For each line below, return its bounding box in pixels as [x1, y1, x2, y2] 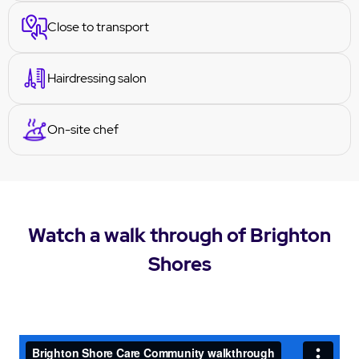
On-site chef [47, 120, 119, 138]
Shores [147, 251, 212, 276]
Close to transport [47, 18, 149, 35]
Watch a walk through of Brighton [28, 222, 331, 248]
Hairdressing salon [47, 69, 147, 87]
